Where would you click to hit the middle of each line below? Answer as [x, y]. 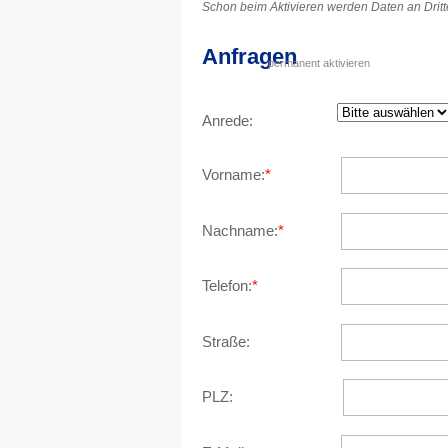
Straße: [226, 341]
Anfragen [249, 56]
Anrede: [227, 120]
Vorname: [233, 175]
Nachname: [240, 230]
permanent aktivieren [319, 63]
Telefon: [227, 286]
